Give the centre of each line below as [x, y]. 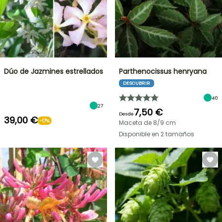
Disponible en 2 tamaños [157, 134]
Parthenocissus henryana [163, 71]
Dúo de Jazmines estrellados [54, 71]
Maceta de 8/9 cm [147, 123]
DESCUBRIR [137, 83]
